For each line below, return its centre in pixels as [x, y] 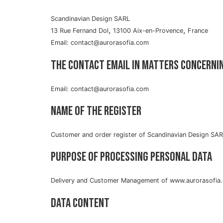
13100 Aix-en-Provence [148, 31]
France [198, 31]
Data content [80, 203]
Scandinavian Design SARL [90, 19]
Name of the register [96, 111]
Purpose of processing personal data [131, 157]
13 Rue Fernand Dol [80, 31]
